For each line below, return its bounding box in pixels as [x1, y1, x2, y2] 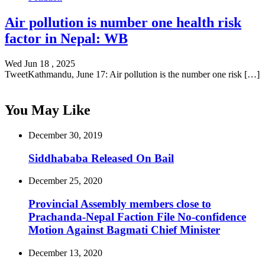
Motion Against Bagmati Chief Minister [28, 224, 220, 237]
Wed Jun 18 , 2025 [5, 59, 75, 69]
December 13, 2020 [28, 247, 102, 258]
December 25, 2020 [28, 176, 102, 186]
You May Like [5, 102, 91, 118]
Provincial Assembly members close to [28, 198, 211, 211]
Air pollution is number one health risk [5, 15, 241, 31]
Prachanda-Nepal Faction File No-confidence [28, 211, 246, 224]
